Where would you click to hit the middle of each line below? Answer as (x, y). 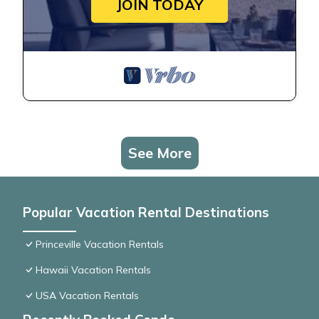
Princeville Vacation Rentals (100, 245)
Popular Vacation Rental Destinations (146, 213)
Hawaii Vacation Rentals (93, 270)
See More (159, 153)
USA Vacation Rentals (87, 296)
